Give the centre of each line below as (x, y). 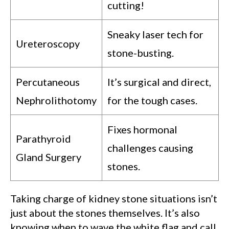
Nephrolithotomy (56, 100)
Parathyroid (43, 139)
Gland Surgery (49, 157)
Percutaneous (48, 82)
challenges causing (150, 148)
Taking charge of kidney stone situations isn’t (114, 199)
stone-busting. (141, 53)
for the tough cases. (152, 100)
